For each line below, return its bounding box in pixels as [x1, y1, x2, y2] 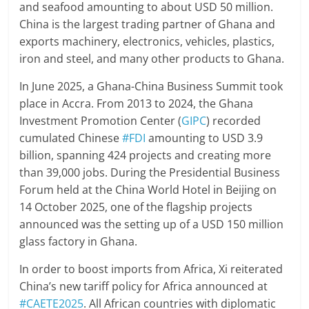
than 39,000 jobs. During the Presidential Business [19, 164, 281, 180]
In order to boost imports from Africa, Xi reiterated [19, 261, 283, 277]
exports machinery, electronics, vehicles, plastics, [19, 33, 275, 49]
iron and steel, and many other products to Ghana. [19, 50, 285, 66]
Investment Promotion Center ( [19, 112, 182, 128]
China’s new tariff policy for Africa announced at [19, 278, 268, 294]
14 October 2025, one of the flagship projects [19, 199, 253, 215]
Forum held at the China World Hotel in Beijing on [19, 181, 277, 197]
